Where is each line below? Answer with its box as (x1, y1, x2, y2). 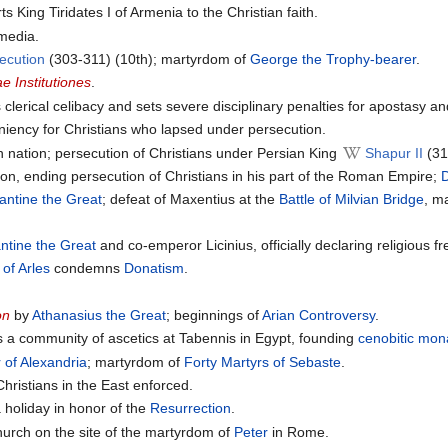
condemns (50, 260, 125, 277)
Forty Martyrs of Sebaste (184, 353, 342, 370)
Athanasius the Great (32, 306, 167, 323)
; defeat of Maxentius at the (102, 191, 280, 208)
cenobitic (358, 330, 415, 347)
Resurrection (150, 400, 232, 417)
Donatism (124, 260, 185, 277)
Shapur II (365, 144, 424, 161)
